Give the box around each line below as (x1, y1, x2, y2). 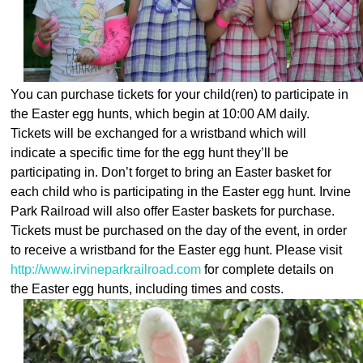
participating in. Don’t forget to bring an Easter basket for (11, 164, 332, 179)
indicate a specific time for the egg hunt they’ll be (11, 145, 289, 160)
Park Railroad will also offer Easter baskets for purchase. (11, 203, 335, 218)
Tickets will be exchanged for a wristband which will (11, 126, 307, 140)
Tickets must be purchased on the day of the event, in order (11, 223, 348, 237)
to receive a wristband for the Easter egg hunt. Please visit (11, 242, 343, 257)
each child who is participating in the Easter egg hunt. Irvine (11, 184, 352, 199)
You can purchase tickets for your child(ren (11, 87, 254, 101)
